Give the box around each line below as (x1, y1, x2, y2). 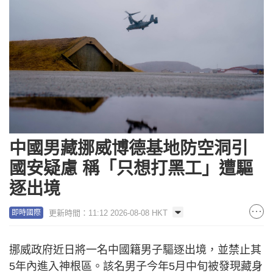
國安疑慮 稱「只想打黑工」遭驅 (9, 158, 253, 178)
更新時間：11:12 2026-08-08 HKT (49, 208, 168, 218)
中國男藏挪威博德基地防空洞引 (9, 138, 248, 158)
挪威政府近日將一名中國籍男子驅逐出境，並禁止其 (9, 243, 261, 256)
